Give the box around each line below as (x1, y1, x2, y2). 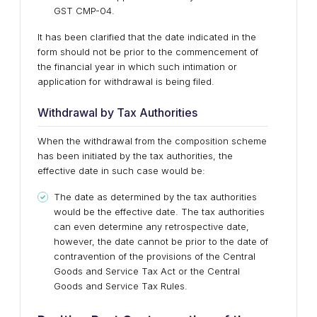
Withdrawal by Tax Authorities (38, 105, 197, 120)
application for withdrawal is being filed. (38, 76, 214, 87)
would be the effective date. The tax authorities (54, 206, 265, 217)
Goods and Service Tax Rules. (54, 280, 188, 292)
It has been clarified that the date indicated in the (38, 31, 256, 42)
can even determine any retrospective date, (54, 221, 249, 232)
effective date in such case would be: (38, 165, 205, 176)
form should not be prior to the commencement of (38, 46, 258, 57)
